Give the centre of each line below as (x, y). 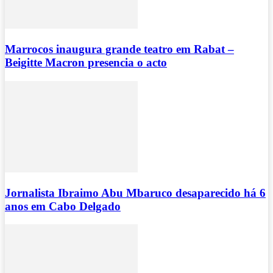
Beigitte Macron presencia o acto (86, 63)
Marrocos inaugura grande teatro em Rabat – (119, 49)
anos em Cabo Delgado (63, 206)
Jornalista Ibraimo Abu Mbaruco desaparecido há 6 (135, 193)
